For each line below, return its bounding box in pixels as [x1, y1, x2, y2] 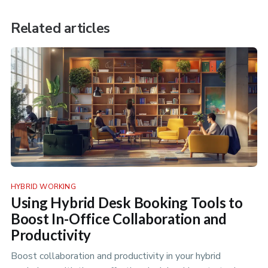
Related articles [10, 19, 111, 38]
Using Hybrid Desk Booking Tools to [10, 194, 243, 212]
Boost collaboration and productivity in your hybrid [10, 249, 221, 263]
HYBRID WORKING [10, 182, 76, 192]
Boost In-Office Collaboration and [10, 210, 227, 228]
